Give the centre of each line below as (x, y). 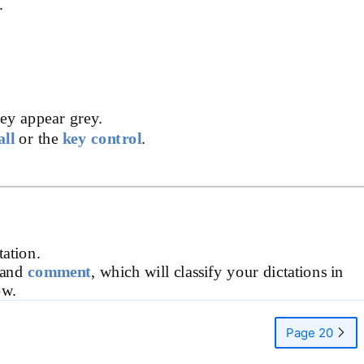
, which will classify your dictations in (218, 271)
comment (60, 271)
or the (41, 138)
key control (102, 138)
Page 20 (311, 332)
